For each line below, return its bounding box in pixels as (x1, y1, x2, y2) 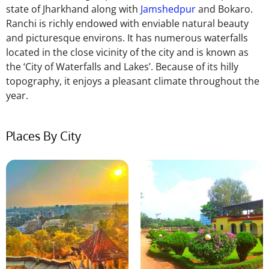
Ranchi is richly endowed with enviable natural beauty (6, 17, 249, 31)
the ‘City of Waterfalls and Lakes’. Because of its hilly (6, 60, 238, 74)
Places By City (6, 127, 81, 144)
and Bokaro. (196, 2, 253, 16)
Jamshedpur (141, 2, 196, 16)
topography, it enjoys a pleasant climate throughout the (6, 74, 259, 88)
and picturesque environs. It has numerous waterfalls (6, 31, 248, 45)
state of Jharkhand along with (6, 2, 141, 16)
